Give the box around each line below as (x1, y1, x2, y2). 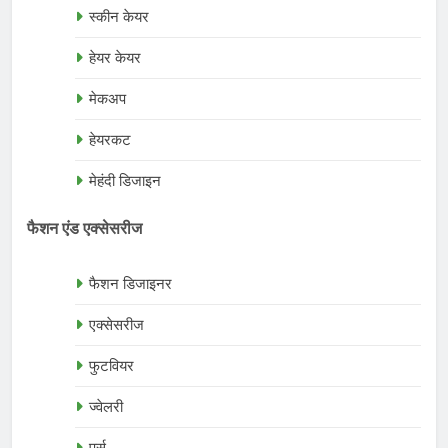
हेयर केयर (89, 48, 141, 67)
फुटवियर (89, 356, 134, 375)
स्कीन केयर (89, 7, 149, 26)
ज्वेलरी (89, 397, 123, 416)
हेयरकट (89, 130, 131, 149)
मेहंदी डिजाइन (89, 171, 161, 190)
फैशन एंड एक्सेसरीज (27, 217, 142, 238)
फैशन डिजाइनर (89, 274, 172, 293)
